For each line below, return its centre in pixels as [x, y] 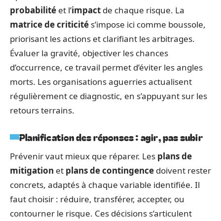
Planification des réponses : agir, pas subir [111, 137]
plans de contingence [110, 170]
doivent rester [183, 170]
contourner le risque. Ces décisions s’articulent [101, 213]
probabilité [33, 10]
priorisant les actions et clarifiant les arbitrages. [102, 38]
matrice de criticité [49, 24]
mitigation [32, 170]
